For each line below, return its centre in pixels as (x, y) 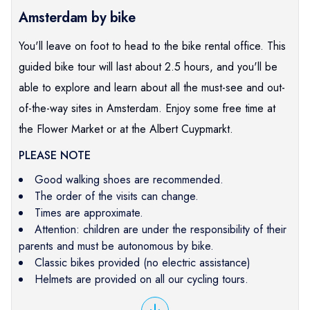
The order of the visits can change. (117, 196)
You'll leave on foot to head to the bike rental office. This (152, 46)
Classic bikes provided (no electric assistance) (143, 262)
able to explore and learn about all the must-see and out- (152, 87)
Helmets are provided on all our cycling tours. (142, 279)
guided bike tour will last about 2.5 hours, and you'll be (148, 66)
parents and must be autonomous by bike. (116, 246)
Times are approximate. (89, 212)
